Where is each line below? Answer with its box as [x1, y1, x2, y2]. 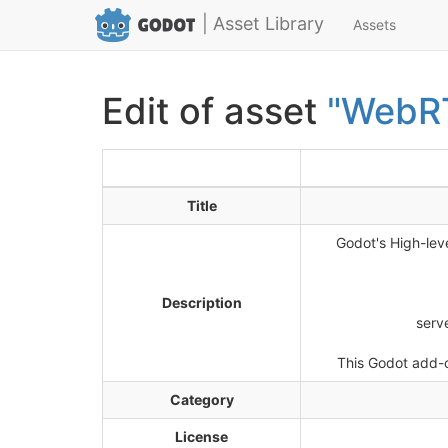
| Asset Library [202, 13, 325, 34]
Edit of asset [102, 89, 327, 133]
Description [161, 294, 242, 311]
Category [169, 391, 234, 408]
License [175, 428, 228, 445]
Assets [353, 16, 397, 33]
